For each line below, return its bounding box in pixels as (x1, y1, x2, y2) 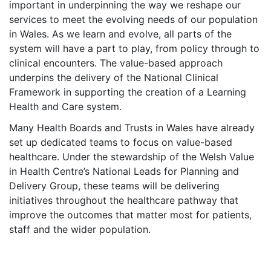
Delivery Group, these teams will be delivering (9, 180, 220, 192)
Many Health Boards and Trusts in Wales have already (9, 122, 255, 134)
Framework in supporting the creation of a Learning (9, 86, 246, 98)
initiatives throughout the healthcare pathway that (9, 194, 238, 206)
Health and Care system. (9, 100, 122, 113)
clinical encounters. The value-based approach (9, 57, 223, 69)
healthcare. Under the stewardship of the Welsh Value (9, 151, 254, 163)
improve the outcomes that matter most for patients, (9, 209, 252, 221)
